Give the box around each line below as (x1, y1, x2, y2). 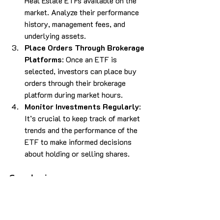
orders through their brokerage (25, 77, 128, 88)
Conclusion (9, 170, 59, 185)
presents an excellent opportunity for (9, 198, 136, 209)
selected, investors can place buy (25, 65, 138, 76)
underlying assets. (25, 30, 86, 41)
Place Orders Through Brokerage (25, 42, 146, 53)
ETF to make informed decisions (25, 136, 134, 147)
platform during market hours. (25, 89, 123, 100)
